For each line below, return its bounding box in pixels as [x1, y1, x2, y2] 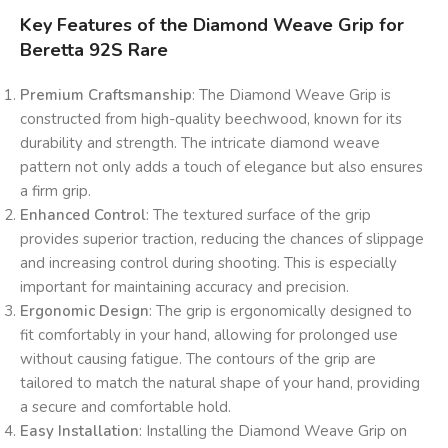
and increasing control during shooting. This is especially [20, 253, 397, 274]
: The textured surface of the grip [146, 205, 371, 226]
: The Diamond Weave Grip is [192, 85, 391, 106]
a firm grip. [20, 181, 91, 202]
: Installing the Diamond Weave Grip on [139, 421, 407, 442]
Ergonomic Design [20, 301, 149, 322]
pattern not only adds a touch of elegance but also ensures [20, 157, 423, 178]
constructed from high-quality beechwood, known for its [20, 109, 402, 130]
